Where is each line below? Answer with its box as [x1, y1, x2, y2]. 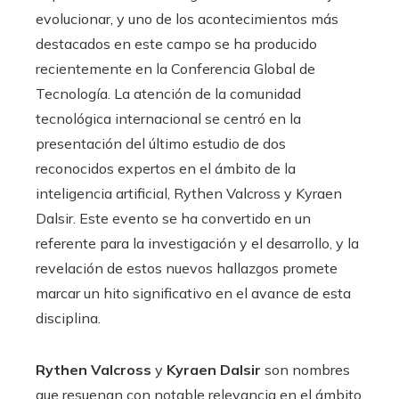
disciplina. [36, 309, 101, 328]
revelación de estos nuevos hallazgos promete [36, 259, 338, 278]
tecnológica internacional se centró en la [36, 110, 301, 128]
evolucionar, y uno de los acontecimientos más [36, 10, 338, 28]
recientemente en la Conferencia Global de [36, 60, 315, 78]
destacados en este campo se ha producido [36, 35, 317, 53]
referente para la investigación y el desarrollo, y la [36, 234, 359, 253]
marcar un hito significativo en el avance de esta [36, 284, 351, 303]
